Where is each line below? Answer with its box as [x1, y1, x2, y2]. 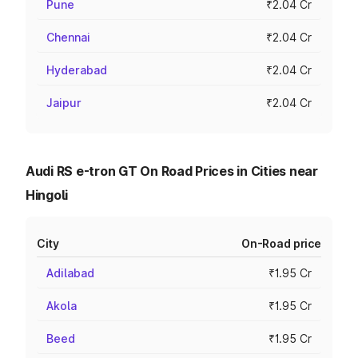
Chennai [46, 30, 90, 44]
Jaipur [46, 96, 82, 109]
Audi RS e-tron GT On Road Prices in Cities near [26, 163, 318, 179]
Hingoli [26, 187, 69, 203]
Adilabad [46, 266, 94, 280]
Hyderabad [46, 63, 107, 77]
